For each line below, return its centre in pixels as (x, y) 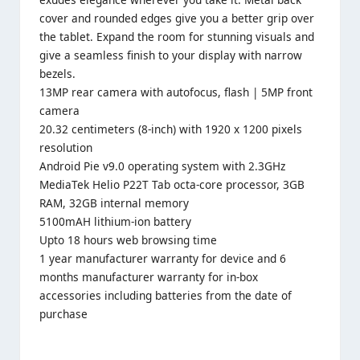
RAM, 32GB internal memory (114, 203)
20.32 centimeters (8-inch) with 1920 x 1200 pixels (171, 129)
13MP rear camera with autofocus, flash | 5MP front (176, 92)
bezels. (57, 74)
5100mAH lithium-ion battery (115, 222)
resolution (66, 148)
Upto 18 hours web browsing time (128, 240)
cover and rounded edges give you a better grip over (177, 18)
